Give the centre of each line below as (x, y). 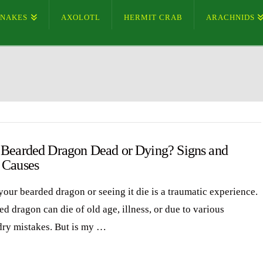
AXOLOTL (80, 17)
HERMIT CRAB (153, 17)
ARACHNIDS (230, 17)
